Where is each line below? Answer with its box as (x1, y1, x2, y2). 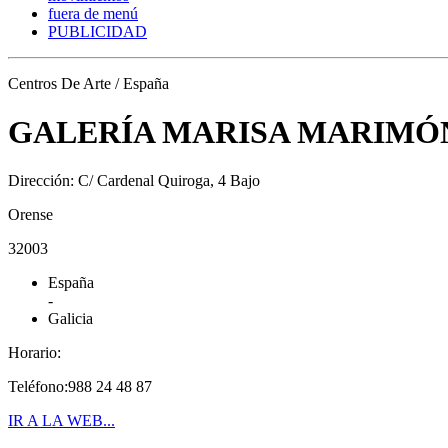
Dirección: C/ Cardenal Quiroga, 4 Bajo (8, 172, 260, 190)
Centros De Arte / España (8, 74, 169, 92)
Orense (8, 206, 53, 224)
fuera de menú (48, 4, 138, 22)
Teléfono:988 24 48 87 (8, 378, 152, 396)
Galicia (48, 310, 93, 328)
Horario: (8, 344, 61, 362)
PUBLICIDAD (48, 22, 147, 40)
